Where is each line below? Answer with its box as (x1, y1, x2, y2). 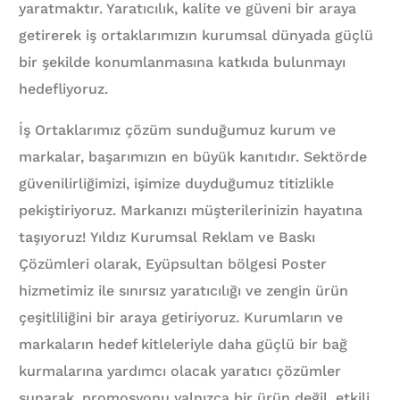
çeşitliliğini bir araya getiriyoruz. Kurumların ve (19, 309, 344, 327)
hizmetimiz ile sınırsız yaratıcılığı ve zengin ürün (19, 282, 349, 300)
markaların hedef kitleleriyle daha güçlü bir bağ (19, 336, 348, 354)
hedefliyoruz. (19, 80, 109, 98)
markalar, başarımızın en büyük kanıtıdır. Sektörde (19, 148, 368, 166)
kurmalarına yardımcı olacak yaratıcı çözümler (19, 362, 342, 380)
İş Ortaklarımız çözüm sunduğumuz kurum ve (19, 121, 337, 139)
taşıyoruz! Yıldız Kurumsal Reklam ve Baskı (19, 229, 316, 246)
